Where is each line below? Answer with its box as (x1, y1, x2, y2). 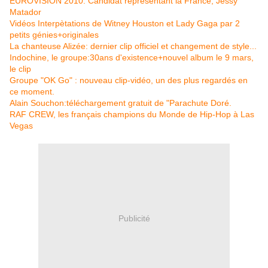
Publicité (118, 213, 150, 223)
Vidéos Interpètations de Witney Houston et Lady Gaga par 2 (10, 19, 240, 29)
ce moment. (10, 87, 54, 97)
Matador (10, 7, 41, 17)
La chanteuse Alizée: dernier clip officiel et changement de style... (10, 41, 257, 51)
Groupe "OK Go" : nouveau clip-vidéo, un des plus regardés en (10, 75, 248, 86)
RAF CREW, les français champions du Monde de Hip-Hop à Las (10, 109, 254, 120)
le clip (10, 64, 31, 74)
